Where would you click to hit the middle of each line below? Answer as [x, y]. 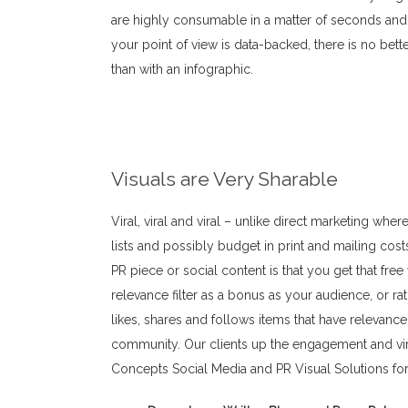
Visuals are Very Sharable [224, 179]
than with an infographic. [182, 69]
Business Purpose [237, 124]
